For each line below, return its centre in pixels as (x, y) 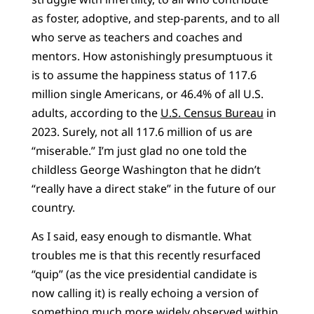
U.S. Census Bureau (212, 112)
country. (53, 207)
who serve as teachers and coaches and (137, 37)
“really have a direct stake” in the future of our (153, 188)
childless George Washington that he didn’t (146, 169)
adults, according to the (96, 112)
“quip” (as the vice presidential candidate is (144, 274)
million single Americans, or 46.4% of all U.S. (147, 94)
